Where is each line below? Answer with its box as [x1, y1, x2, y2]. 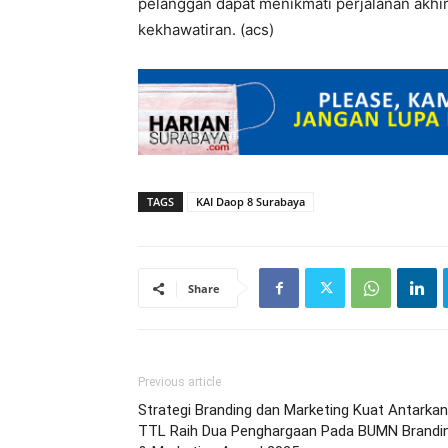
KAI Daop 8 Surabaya [196, 194, 305, 209]
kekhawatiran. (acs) [138, 20, 274, 39]
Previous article [138, 375, 221, 389]
